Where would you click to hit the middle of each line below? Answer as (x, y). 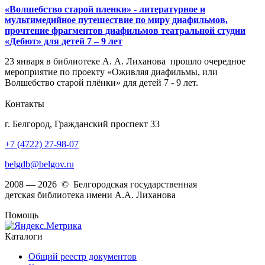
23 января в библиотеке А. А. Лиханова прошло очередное (125, 62)
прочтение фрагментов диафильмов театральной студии (125, 31)
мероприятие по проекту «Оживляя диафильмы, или (111, 72)
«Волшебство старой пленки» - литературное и (105, 9)
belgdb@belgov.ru (39, 164)
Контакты (25, 104)
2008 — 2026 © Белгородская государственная (101, 185)
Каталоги (24, 237)
